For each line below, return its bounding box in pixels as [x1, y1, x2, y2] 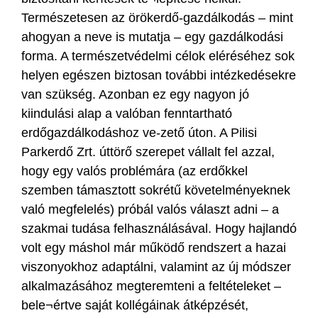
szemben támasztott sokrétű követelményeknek [21, 182, 290, 197]
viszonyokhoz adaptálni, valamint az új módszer [21, 259, 291, 274]
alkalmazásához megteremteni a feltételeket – [21, 278, 281, 293]
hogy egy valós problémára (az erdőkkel [21, 163, 248, 178]
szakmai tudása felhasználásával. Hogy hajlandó [21, 221, 297, 236]
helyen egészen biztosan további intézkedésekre [21, 67, 296, 82]
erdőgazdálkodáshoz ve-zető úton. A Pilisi [21, 125, 257, 140]
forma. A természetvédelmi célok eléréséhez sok [21, 48, 295, 63]
